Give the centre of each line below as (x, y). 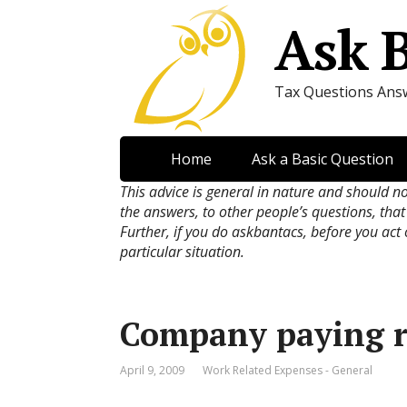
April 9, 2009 (152, 370)
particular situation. (182, 252)
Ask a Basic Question (322, 159)
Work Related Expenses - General (288, 370)
